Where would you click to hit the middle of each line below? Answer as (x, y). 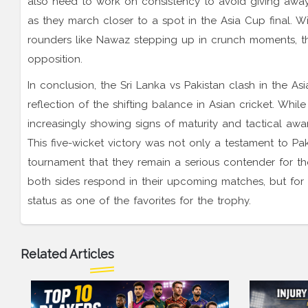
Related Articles (67, 254)
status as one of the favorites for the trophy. (139, 201)
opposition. (55, 59)
